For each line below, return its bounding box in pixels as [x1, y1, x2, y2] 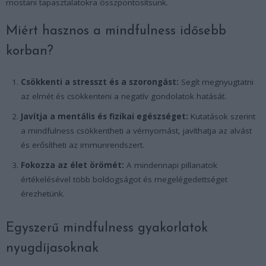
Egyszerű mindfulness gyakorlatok [6, 221, 208, 235]
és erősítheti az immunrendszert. [21, 139, 144, 150]
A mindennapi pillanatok [124, 159, 217, 170]
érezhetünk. [21, 188, 65, 199]
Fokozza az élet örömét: [21, 159, 124, 170]
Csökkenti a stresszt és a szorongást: [21, 76, 179, 87]
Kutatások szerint [188, 110, 255, 122]
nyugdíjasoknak [6, 241, 99, 255]
